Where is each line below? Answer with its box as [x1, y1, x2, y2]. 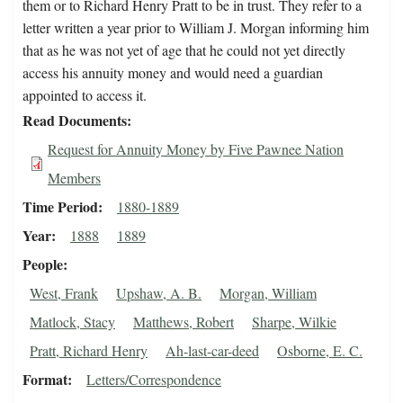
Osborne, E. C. [277, 341, 363, 361]
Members [48, 168, 101, 188]
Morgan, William [219, 283, 317, 303]
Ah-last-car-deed [166, 341, 259, 361]
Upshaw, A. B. [116, 283, 201, 303]
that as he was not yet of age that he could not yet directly [22, 40, 345, 60]
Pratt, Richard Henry [30, 341, 148, 361]
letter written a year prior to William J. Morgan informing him [22, 18, 369, 38]
